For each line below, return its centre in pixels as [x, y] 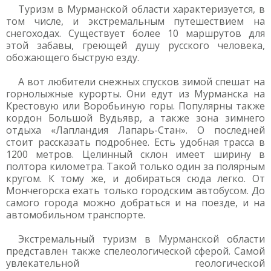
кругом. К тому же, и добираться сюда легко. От [135, 178]
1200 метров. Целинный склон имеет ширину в [135, 154]
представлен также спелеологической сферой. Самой [135, 251]
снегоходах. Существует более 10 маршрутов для [135, 33]
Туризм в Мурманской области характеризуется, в [142, 9]
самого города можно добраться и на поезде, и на [135, 203]
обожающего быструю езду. [73, 57]
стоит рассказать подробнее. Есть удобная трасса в [135, 142]
